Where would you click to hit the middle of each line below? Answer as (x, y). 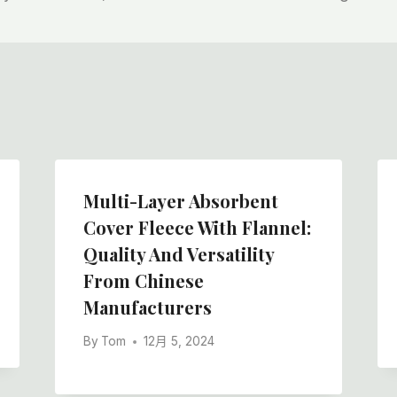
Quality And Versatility (178, 253)
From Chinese (143, 280)
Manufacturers (147, 307)
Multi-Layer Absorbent (180, 200)
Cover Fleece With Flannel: (197, 227)
